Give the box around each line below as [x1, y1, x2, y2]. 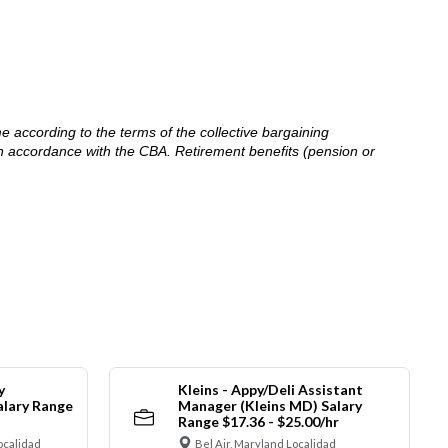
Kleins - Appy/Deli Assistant [177, 381, 363, 399]
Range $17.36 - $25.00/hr [177, 413, 339, 431]
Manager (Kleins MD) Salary [177, 397, 362, 415]
